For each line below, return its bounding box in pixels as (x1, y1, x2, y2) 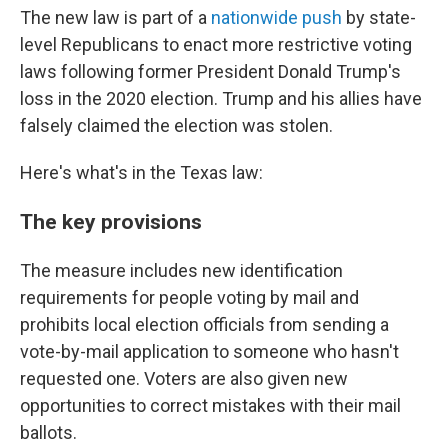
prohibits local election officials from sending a (20, 314, 389, 336)
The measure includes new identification (20, 260, 343, 282)
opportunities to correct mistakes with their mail (20, 395, 401, 417)
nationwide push (211, 7, 342, 29)
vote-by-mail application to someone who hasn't (20, 341, 399, 363)
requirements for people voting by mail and (20, 287, 359, 309)
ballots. (20, 422, 77, 444)
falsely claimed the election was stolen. (20, 115, 333, 137)
